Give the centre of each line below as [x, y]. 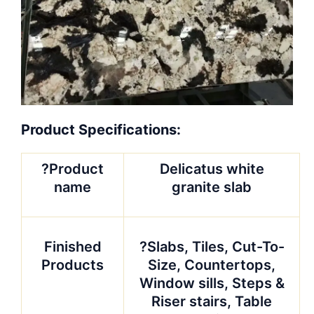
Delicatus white [212, 169]
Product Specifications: [101, 129]
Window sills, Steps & [212, 283]
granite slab [212, 187]
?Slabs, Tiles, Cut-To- [212, 246]
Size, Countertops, [212, 265]
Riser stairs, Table [212, 301]
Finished [73, 246]
